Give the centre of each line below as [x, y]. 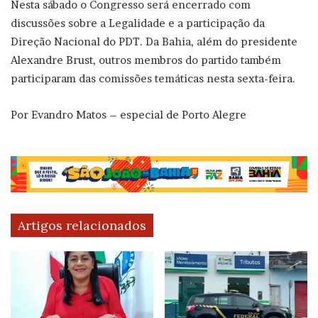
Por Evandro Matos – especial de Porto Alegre [128, 114]
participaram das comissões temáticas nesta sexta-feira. [153, 78]
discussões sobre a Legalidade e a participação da [138, 23]
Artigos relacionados [82, 226]
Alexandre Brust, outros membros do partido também [146, 60]
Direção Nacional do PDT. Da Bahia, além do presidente [154, 41]
